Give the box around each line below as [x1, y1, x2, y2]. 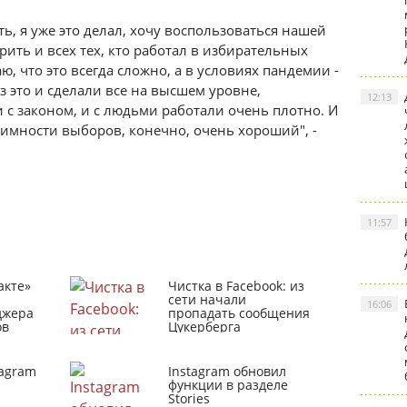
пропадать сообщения [168, 304, 310, 322]
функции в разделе [168, 376, 288, 393]
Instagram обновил [168, 362, 286, 380]
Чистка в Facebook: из [168, 277, 304, 294]
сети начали [168, 291, 246, 308]
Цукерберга [168, 318, 241, 335]
